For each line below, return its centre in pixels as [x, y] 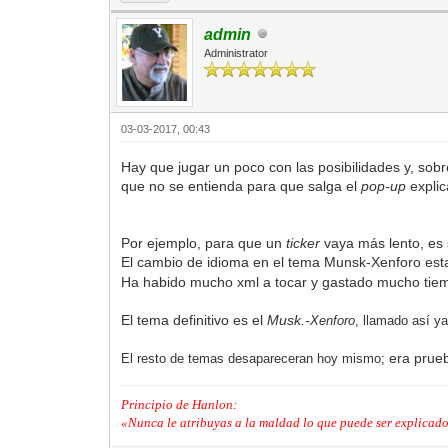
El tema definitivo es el [194, 319]
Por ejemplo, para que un [204, 242]
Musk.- [289, 319]
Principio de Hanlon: [179, 404]
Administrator [236, 52]
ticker [303, 242]
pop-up [386, 185]
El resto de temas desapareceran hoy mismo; [255, 358]
